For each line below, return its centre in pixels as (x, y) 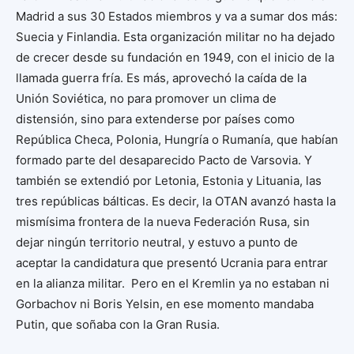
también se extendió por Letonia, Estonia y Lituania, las (169, 181)
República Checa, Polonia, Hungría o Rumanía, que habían (177, 139)
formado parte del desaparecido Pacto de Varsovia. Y (164, 160)
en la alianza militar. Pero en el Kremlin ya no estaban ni (173, 283)
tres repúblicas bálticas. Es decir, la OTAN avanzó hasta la (176, 201)
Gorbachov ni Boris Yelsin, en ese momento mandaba (165, 304)
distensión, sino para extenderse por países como (155, 119)
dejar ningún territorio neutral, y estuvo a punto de (157, 242)
